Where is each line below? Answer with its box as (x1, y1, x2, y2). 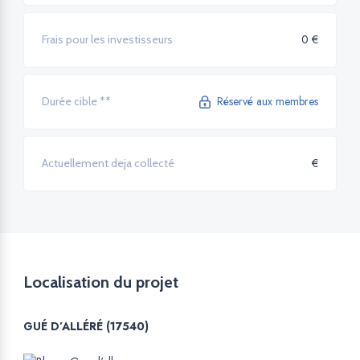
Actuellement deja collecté (42, 156, 174, 171)
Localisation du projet (23, 272, 178, 292)
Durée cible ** (42, 94, 111, 109)
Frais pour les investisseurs (42, 32, 173, 47)
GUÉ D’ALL (23, 318, 83, 335)
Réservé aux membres (217, 93, 318, 110)
